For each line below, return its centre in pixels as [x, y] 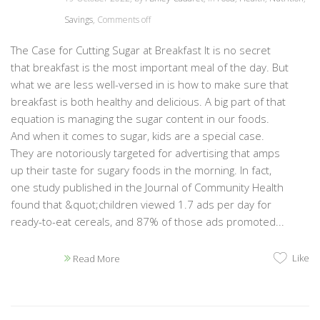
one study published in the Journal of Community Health [147, 187]
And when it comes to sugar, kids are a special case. [137, 135]
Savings [79, 19]
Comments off [124, 19]
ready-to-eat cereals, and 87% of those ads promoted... [147, 221]
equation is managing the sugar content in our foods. [140, 118]
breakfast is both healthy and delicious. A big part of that [148, 101]
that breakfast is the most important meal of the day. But [150, 67]
